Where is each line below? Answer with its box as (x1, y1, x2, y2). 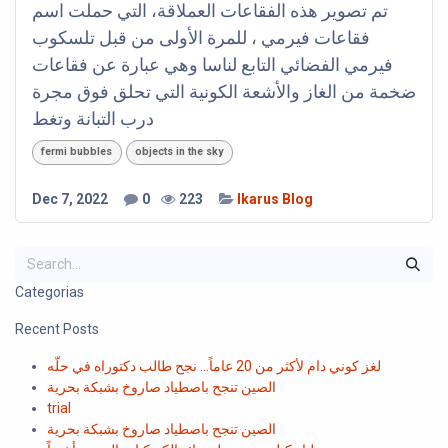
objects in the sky (135, 145, 224, 159)
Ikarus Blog (237, 190, 313, 207)
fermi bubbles (41, 145, 113, 159)
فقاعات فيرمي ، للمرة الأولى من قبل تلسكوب (32, 27, 370, 49)
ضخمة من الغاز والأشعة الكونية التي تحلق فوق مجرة (32, 81, 416, 103)
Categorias (15, 283, 84, 300)
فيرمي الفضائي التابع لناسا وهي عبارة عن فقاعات (32, 54, 393, 76)
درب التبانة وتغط (32, 108, 154, 130)
